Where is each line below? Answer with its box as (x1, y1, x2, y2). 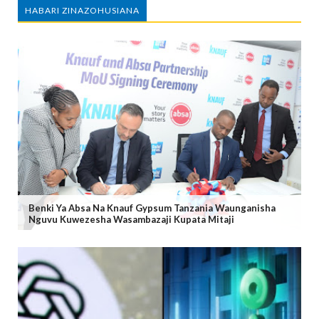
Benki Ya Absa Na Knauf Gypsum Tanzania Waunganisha (28, 202, 276, 214)
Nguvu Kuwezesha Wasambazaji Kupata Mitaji (28, 213, 234, 225)
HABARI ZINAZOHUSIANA (25, 5, 140, 16)
